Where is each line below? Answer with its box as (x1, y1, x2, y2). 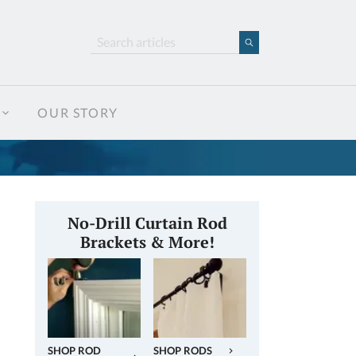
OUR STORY (37, 105, 118, 120)
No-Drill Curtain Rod (67, 212, 227, 234)
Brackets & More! (79, 231, 215, 253)
